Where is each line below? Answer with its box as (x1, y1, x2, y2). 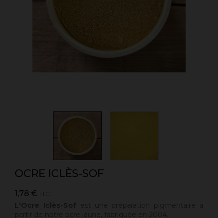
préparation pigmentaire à (111, 201, 204, 210)
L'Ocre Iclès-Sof (15, 201, 80, 210)
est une (80, 201, 108, 210)
